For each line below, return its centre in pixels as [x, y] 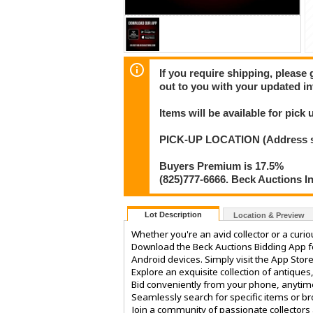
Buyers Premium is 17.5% [222, 166]
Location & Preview [269, 216]
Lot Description [173, 215]
